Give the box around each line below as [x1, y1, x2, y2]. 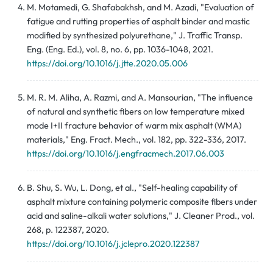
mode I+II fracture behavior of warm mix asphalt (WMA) [27, 120, 241, 132]
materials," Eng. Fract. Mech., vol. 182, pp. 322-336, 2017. [27, 134, 246, 146]
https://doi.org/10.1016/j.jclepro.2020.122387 [27, 238, 200, 250]
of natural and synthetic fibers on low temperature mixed [27, 106, 244, 118]
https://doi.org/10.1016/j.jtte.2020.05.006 [27, 58, 188, 69]
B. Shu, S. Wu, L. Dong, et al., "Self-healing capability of [27, 182, 238, 194]
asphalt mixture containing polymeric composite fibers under [27, 196, 257, 208]
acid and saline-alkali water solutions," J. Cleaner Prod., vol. [27, 210, 255, 222]
